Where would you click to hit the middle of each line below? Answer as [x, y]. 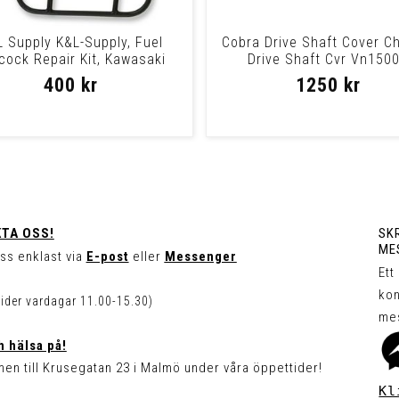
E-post [107, 256]
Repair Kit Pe [71, 77]
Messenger [200, 256]
